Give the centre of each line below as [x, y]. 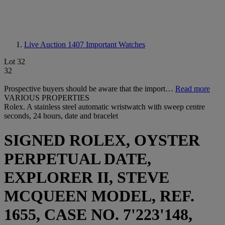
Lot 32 [15, 62]
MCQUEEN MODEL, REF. [99, 196]
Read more [193, 89]
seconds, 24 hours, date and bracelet [61, 116]
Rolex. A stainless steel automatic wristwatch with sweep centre [104, 107]
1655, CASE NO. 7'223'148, [98, 215]
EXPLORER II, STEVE [87, 178]
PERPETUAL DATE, [78, 159]
